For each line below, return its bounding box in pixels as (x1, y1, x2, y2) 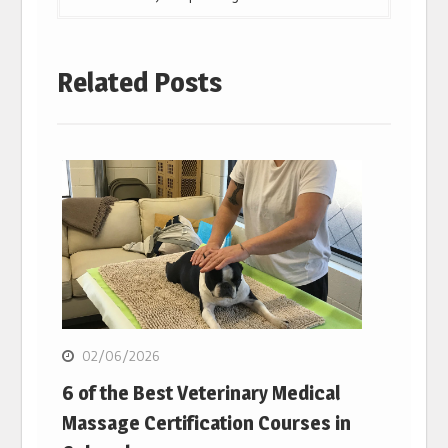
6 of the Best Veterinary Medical (62, 380, 341, 405)
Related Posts (57, 65, 223, 100)
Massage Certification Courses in (62, 410, 352, 435)
